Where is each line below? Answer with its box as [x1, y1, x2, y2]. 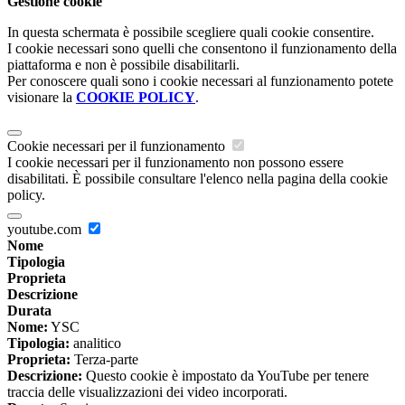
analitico [70, 335, 121, 352]
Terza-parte [71, 352, 138, 368]
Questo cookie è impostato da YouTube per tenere [82, 368, 369, 384]
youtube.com [7, 221, 85, 238]
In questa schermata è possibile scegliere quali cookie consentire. [7, 24, 374, 41]
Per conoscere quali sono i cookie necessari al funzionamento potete [7, 73, 393, 89]
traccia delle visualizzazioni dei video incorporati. [7, 384, 287, 400]
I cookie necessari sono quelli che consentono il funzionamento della [7, 41, 397, 57]
